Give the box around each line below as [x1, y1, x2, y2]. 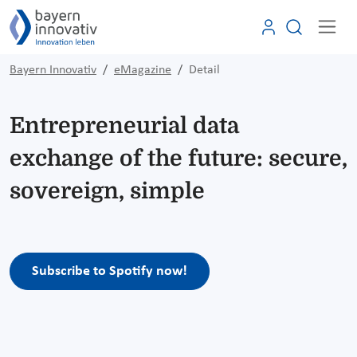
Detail [189, 63, 220, 76]
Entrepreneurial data [10, 112, 239, 139]
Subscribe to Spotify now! [32, 263, 187, 279]
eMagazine [114, 63, 171, 76]
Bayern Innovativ [10, 63, 96, 76]
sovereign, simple [10, 178, 205, 204]
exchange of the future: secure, [10, 145, 347, 171]
